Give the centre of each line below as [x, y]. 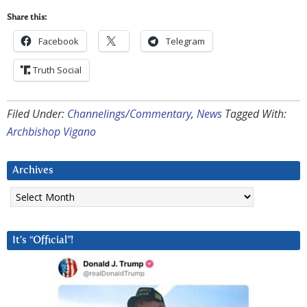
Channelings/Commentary [129, 113]
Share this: [27, 17]
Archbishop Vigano [51, 131]
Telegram [185, 41]
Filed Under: [37, 113]
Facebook [59, 41]
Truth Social [57, 70]
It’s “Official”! [43, 240]
